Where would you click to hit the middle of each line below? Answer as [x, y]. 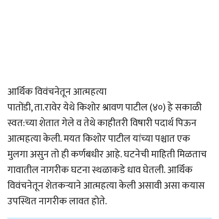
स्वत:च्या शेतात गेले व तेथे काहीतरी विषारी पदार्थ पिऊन [102, 123]
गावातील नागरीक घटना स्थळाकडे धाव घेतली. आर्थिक [100, 170]
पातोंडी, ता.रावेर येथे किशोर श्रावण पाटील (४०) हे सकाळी [105, 107]
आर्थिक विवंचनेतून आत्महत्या [57, 92]
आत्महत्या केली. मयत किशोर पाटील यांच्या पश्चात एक [99, 139]
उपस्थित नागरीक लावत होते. [57, 201]
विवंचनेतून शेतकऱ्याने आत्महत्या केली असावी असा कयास [106, 186]
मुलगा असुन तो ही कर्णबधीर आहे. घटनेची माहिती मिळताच [107, 154]
